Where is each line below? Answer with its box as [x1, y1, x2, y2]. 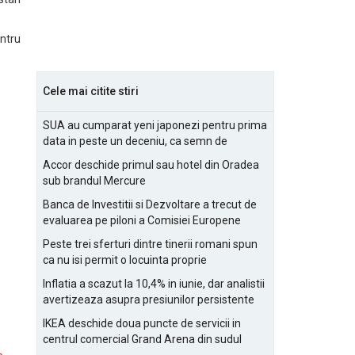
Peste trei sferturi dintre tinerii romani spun [43, 238, 258, 250]
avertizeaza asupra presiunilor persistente [43, 293, 254, 306]
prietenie [43, 151, 87, 163]
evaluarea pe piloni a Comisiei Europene [43, 214, 241, 227]
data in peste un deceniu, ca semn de [43, 135, 227, 147]
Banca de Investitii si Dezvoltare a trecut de [43, 198, 257, 211]
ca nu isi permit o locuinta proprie [43, 254, 207, 266]
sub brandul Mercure [43, 174, 146, 187]
